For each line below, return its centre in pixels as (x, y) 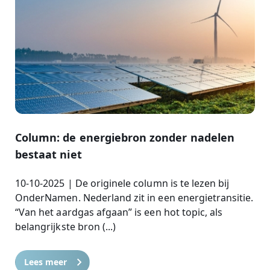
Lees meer (46, 262)
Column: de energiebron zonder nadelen (125, 137)
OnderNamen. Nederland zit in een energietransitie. (134, 197)
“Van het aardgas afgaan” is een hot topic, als (119, 212)
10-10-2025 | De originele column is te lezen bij (122, 183)
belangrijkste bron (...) (66, 226)
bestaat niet (49, 154)
